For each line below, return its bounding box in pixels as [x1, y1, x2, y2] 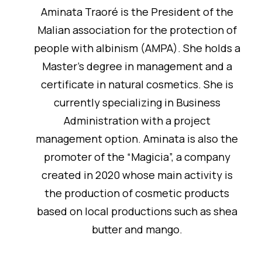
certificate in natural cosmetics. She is [40, 77, 233, 92]
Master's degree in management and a [42, 59, 232, 74]
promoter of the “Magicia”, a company [43, 150, 230, 164]
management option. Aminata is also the [36, 132, 238, 146]
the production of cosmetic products [44, 186, 229, 201]
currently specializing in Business [53, 95, 220, 110]
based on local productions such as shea [36, 204, 237, 219]
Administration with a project [63, 113, 211, 128]
